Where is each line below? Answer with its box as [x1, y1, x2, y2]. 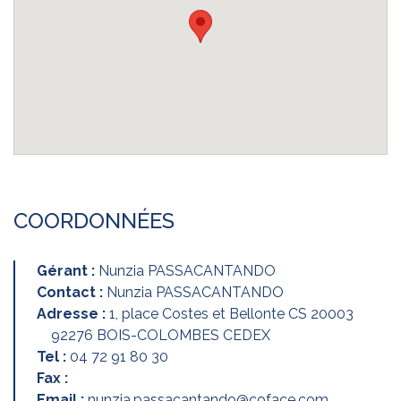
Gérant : [37, 262, 98, 280]
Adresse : [37, 305, 109, 323]
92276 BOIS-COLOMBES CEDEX [51, 327, 270, 345]
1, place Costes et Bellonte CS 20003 [109, 305, 354, 323]
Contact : [37, 284, 107, 302]
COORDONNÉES [13, 208, 175, 235]
